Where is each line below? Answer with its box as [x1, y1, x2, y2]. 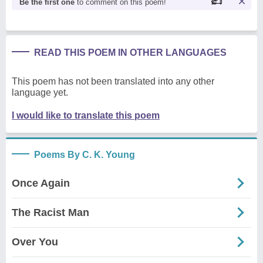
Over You [12, 235, 58, 248]
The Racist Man [12, 206, 89, 218]
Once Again [12, 177, 70, 189]
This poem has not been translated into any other [12, 76, 214, 86]
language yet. [12, 87, 68, 97]
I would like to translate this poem [12, 110, 160, 120]
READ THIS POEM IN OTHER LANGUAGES [34, 47, 227, 58]
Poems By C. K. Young [34, 149, 135, 160]
